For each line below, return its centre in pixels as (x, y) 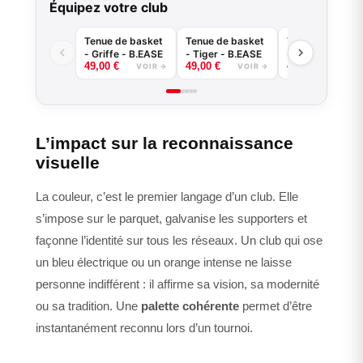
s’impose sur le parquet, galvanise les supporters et (171, 219)
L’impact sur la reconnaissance (164, 143)
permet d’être (275, 306)
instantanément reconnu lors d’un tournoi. (144, 328)
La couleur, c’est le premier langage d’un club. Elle (167, 197)
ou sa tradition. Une (88, 306)
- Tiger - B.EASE (224, 53)
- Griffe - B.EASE (124, 53)
